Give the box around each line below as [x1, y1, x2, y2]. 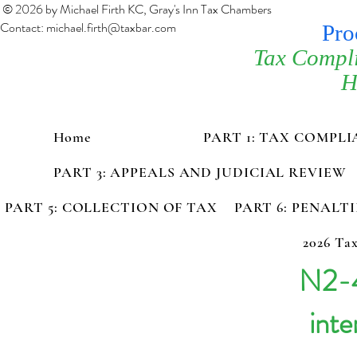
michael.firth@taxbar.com [46, 18, 176, 37]
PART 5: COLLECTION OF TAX [5, 198, 218, 216]
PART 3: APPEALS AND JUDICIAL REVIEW [53, 163, 347, 181]
